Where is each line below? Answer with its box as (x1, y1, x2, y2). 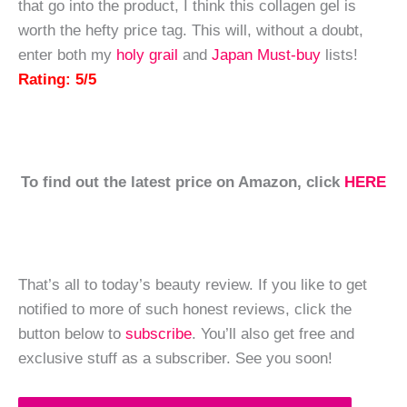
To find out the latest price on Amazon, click (21, 172, 344, 191)
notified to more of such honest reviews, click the (18, 299, 352, 318)
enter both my (18, 45, 116, 64)
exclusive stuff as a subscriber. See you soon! (18, 348, 333, 367)
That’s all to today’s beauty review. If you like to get (18, 274, 367, 293)
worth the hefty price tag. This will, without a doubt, (18, 20, 363, 39)
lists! (321, 45, 358, 64)
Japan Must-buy (212, 45, 321, 64)
